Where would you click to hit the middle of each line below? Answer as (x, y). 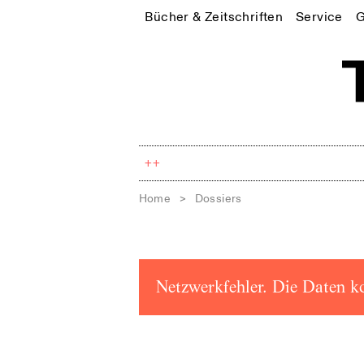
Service (319, 17)
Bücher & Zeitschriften (214, 17)
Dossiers (218, 198)
